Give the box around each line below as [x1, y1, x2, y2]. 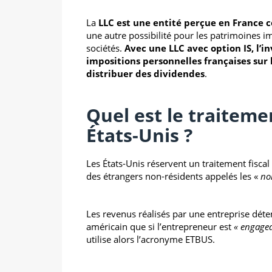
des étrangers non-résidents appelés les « [86, 169, 260, 182]
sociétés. [86, 41, 124, 54]
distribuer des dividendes [86, 67, 205, 80]
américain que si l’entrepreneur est [86, 220, 234, 233]
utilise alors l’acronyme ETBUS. [86, 233, 217, 245]
